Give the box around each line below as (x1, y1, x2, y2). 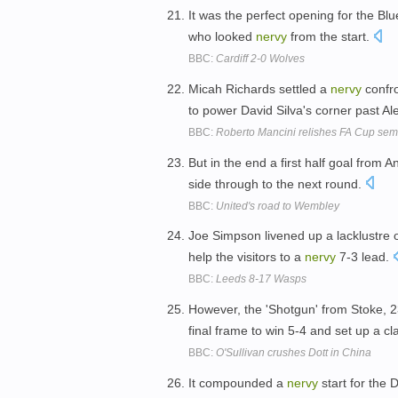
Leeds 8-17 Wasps (216, 273, 306, 286)
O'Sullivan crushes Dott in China (216, 346, 371, 360)
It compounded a (188, 375, 287, 390)
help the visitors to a (188, 250, 305, 265)
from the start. (287, 28, 373, 44)
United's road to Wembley (216, 199, 339, 212)
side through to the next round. (188, 176, 365, 191)
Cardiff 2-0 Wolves (216, 52, 305, 65)
